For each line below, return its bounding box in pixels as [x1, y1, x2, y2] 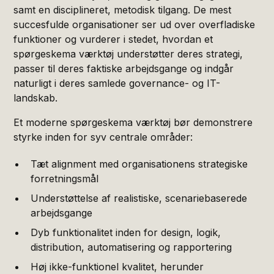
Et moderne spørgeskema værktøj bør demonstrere [13, 116, 253, 128]
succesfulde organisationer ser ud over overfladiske [13, 18, 256, 31]
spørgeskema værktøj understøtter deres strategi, [13, 47, 243, 60]
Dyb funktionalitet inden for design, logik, [31, 226, 221, 239]
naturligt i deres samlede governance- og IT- [13, 76, 221, 89]
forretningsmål [31, 172, 99, 185]
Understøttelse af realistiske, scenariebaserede [31, 191, 248, 204]
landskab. [13, 91, 58, 104]
